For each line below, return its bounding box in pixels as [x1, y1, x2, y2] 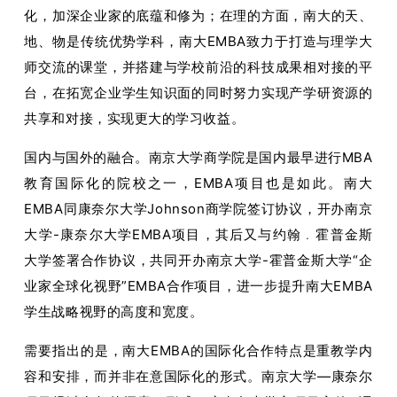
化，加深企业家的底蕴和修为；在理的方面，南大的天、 [24, 6, 373, 24]
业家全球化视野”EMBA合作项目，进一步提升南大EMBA [24, 276, 373, 294]
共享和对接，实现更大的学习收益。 [24, 109, 245, 127]
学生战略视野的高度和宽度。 [24, 302, 204, 320]
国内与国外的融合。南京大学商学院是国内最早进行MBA [24, 148, 373, 166]
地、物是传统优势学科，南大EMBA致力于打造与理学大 [24, 32, 373, 50]
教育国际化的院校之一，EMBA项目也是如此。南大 [24, 174, 373, 191]
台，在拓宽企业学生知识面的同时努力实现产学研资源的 [24, 83, 373, 101]
